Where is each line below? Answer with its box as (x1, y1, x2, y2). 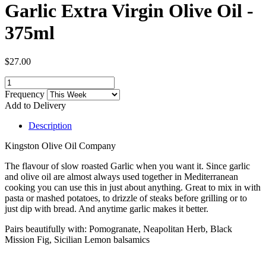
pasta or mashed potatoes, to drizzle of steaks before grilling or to (5, 192, 247, 203)
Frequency (5, 88, 47, 99)
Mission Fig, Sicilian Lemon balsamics (5, 234, 150, 245)
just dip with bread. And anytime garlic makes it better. (5, 203, 208, 214)
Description (28, 120, 72, 131)
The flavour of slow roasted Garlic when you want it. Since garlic (5, 160, 250, 171)
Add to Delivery (5, 100, 66, 110)
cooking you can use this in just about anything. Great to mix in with (5, 182, 261, 192)
